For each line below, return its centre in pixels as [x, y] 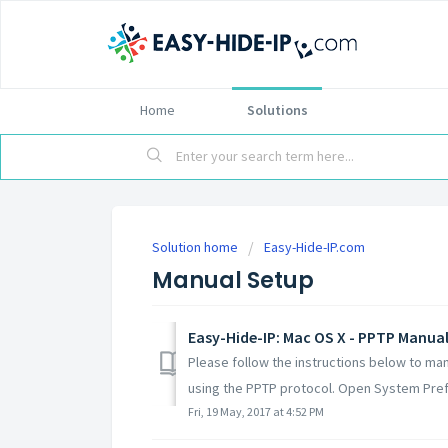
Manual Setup [233, 280]
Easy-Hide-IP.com [314, 247]
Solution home [196, 247]
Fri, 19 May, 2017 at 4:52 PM [256, 411]
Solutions [277, 110]
